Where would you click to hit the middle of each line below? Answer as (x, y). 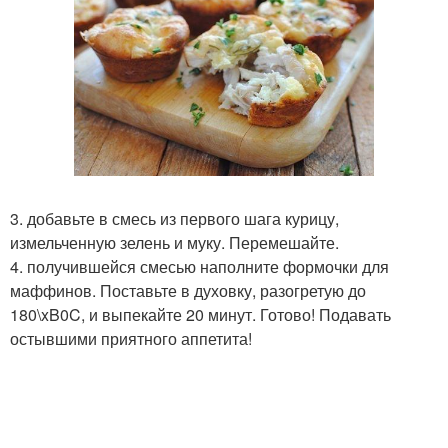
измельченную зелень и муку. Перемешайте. (174, 242)
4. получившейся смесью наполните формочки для (199, 266)
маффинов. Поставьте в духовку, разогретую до (188, 290)
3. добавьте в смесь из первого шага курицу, (174, 218)
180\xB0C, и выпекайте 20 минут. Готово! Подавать (200, 314)
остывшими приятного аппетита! (131, 338)
